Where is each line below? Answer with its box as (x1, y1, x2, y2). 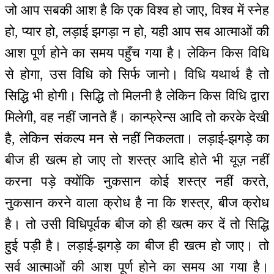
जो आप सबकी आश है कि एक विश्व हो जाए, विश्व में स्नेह (5, 2, 269, 18)
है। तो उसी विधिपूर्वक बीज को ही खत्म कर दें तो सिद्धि (5, 217, 269, 232)
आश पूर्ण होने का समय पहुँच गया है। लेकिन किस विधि (5, 45, 269, 61)
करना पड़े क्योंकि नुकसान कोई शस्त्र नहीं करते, (5, 174, 269, 190)
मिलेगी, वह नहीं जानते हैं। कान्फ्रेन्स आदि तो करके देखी (5, 109, 269, 125)
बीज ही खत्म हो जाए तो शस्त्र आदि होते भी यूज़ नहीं (5, 152, 269, 168)
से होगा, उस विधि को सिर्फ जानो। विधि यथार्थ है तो (5, 67, 269, 83)
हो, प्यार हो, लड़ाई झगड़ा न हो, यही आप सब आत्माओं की (5, 24, 269, 40)
